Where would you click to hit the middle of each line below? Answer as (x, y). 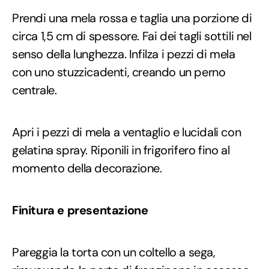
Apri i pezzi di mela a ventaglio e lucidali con (127, 132)
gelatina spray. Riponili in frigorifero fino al (121, 150)
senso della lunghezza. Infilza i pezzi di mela (124, 54)
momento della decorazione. (87, 168)
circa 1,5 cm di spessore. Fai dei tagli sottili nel (132, 36)
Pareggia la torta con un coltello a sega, (114, 252)
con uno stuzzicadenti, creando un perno (119, 72)
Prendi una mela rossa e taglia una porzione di (132, 18)
